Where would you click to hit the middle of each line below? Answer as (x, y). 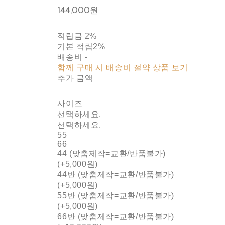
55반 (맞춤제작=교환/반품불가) (116, 195)
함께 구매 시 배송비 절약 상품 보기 (123, 67)
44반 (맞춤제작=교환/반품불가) (116, 174)
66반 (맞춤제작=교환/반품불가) (116, 216)
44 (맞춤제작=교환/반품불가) (112, 153)
